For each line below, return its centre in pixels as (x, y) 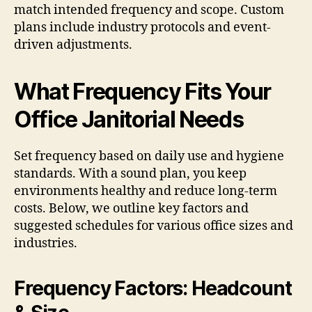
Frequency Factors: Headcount (153, 289)
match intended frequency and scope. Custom (149, 10)
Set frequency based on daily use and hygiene (149, 157)
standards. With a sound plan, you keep (130, 174)
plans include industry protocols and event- (142, 28)
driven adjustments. (73, 45)
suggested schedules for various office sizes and (154, 226)
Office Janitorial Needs (129, 120)
